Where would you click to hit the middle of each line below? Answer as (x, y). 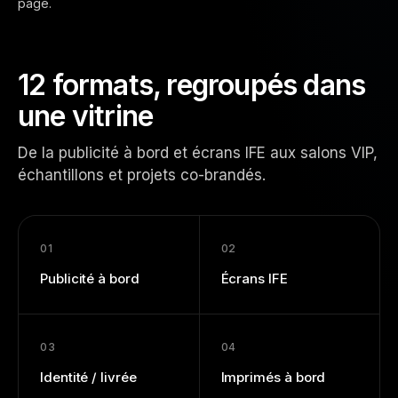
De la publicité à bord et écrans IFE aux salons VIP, (198, 153)
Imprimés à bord (273, 377)
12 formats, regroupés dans (192, 85)
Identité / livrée (88, 377)
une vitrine (86, 116)
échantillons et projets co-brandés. (142, 175)
